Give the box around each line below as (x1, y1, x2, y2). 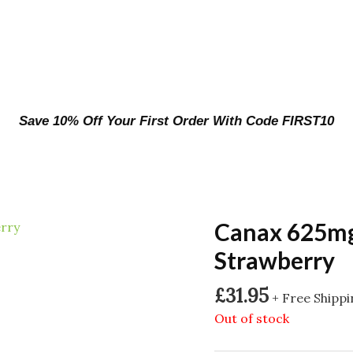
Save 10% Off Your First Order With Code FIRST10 (19, 113, 334, 128)
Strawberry (214, 245, 335, 274)
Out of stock (214, 310, 289, 327)
